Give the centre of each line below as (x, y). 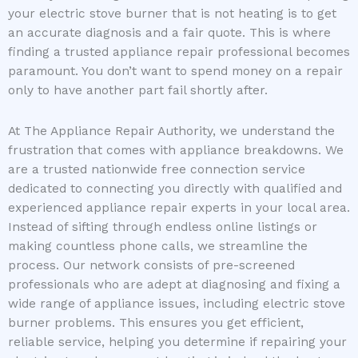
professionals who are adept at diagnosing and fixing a (174, 285)
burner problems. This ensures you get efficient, (156, 323)
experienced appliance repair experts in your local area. (179, 208)
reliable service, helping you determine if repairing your (177, 342)
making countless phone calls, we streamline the (158, 247)
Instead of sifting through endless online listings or (163, 227)
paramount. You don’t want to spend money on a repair (175, 72)
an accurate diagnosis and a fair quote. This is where (169, 33)
